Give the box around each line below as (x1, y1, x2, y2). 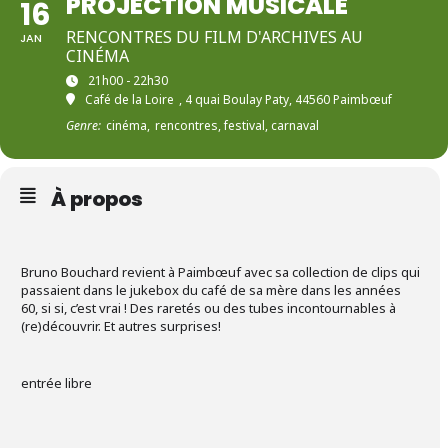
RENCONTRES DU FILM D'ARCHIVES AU (66, 26, 363, 48)
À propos (51, 185, 143, 213)
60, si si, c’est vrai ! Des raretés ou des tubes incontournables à (21, 299, 396, 317)
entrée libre (21, 374, 92, 392)
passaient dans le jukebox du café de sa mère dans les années (21, 281, 401, 299)
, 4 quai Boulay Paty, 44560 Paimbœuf (179, 91, 392, 108)
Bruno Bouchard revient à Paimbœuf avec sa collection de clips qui (21, 263, 420, 281)
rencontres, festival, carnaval (155, 117, 319, 134)
